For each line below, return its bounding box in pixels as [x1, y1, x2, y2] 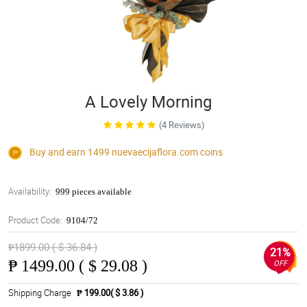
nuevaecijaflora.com [112, 145, 198, 158]
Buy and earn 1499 [27, 145, 112, 158]
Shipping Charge [8, 286, 71, 299]
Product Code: [8, 214, 62, 227]
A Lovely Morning [84, 90, 212, 112]
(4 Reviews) [159, 119, 205, 131]
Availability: [8, 185, 51, 198]
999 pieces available [56, 186, 132, 197]
